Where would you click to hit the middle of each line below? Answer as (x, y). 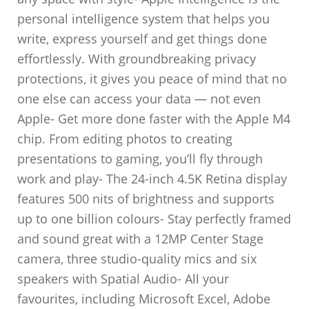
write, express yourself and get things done (142, 39)
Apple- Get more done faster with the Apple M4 (154, 119)
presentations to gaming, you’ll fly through (140, 159)
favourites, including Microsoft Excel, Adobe (144, 299)
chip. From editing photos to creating (125, 139)
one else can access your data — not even (139, 99)
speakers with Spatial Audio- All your (123, 279)
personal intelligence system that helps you (144, 19)
